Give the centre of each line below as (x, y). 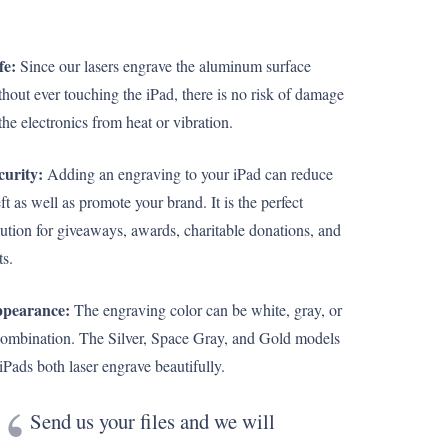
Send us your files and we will (152, 421)
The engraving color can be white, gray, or (206, 309)
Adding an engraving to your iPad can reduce (188, 173)
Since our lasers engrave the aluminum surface (163, 65)
